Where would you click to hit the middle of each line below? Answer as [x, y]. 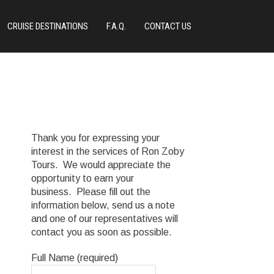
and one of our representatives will [105, 219]
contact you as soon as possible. [102, 232]
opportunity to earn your [83, 178]
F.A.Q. [116, 26]
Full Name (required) [75, 258]
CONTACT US [168, 26]
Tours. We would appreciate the [101, 165]
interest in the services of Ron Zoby [108, 151]
